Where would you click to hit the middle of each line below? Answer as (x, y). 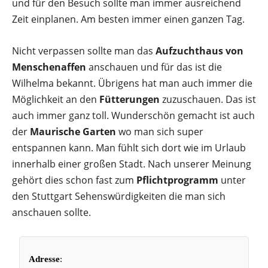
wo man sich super (160, 132)
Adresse (45, 259)
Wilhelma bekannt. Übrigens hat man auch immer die (132, 83)
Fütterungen (130, 99)
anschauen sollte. (51, 212)
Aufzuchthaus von (200, 51)
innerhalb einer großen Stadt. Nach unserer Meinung (132, 164)
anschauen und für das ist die (154, 67)
